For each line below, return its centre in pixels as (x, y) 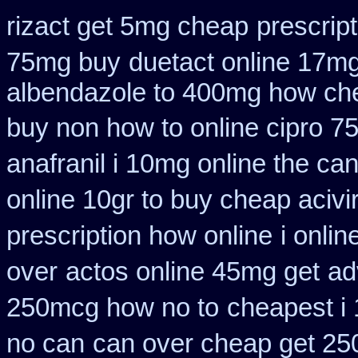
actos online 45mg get (193, 272)
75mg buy (64, 62)
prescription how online (139, 236)
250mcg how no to (113, 308)
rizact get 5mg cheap (127, 26)
